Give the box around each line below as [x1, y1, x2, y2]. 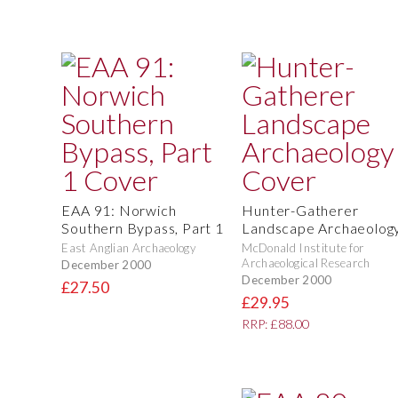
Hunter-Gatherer [242, 202, 359, 219]
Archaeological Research [242, 256, 370, 271]
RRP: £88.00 [242, 316, 310, 332]
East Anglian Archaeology [61, 241, 196, 256]
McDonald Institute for [242, 241, 365, 256]
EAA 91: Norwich [61, 202, 177, 219]
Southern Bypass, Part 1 [61, 219, 224, 237]
